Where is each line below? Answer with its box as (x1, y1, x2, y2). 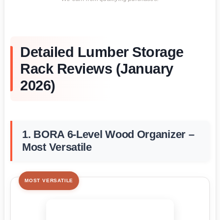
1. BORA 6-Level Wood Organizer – (22, 128, 194, 140)
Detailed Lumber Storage (20, 44, 184, 60)
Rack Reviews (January (20, 60, 173, 77)
